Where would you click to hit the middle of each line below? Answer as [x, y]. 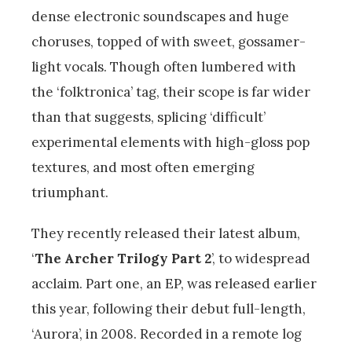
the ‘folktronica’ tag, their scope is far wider [171, 92]
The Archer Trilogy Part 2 [123, 258]
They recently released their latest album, [166, 233]
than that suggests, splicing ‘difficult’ [148, 117]
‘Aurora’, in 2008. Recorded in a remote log [167, 334]
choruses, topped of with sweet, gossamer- [169, 41]
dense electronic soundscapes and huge [160, 16]
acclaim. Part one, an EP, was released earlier [174, 283]
